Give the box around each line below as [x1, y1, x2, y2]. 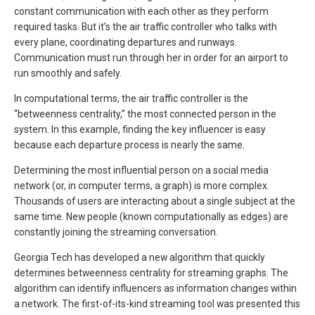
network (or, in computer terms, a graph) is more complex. [14, 179, 269, 191]
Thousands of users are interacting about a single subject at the [14, 195, 295, 207]
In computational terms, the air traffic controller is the [14, 93, 248, 105]
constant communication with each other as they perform [14, 6, 269, 18]
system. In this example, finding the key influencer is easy [14, 124, 266, 136]
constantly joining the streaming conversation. [14, 226, 218, 238]
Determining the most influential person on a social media [14, 164, 269, 176]
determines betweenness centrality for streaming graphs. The [14, 266, 288, 278]
